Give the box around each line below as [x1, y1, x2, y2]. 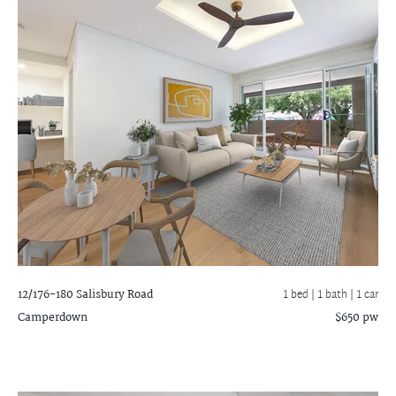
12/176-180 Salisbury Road [18, 286, 153, 304]
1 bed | [283, 286, 317, 305]
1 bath [317, 286, 350, 305]
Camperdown [18, 308, 88, 327]
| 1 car [350, 286, 378, 305]
